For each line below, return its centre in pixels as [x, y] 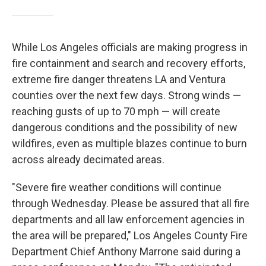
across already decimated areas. [88, 159]
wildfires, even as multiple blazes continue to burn [129, 143]
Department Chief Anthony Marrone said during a [126, 251]
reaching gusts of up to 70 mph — [91, 111]
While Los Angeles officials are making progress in [130, 47]
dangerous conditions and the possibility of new [125, 127]
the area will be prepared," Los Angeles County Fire [130, 235]
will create [196, 111]
